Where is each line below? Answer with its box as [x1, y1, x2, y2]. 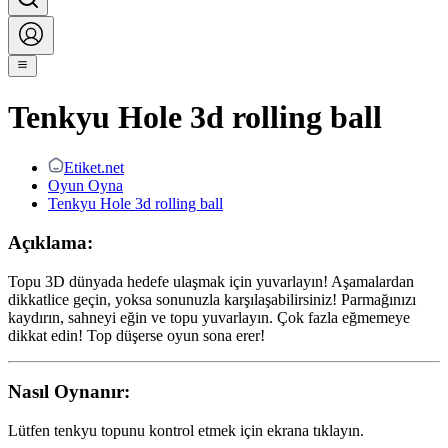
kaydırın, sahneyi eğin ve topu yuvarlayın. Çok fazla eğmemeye [8, 308, 410, 326]
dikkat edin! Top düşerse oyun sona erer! [8, 326, 265, 344]
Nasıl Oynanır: [8, 381, 130, 403]
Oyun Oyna [48, 177, 123, 195]
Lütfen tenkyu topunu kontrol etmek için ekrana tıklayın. [8, 422, 364, 440]
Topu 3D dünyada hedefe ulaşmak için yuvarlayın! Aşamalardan [8, 272, 414, 290]
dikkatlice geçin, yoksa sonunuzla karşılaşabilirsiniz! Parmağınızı [8, 290, 416, 308]
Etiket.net [64, 159, 124, 177]
